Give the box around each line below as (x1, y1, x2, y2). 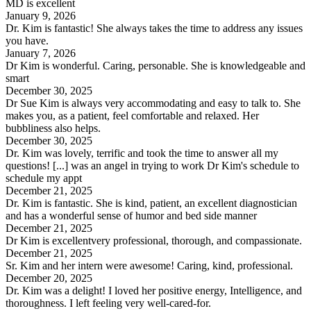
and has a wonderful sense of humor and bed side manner (6, 209, 257, 221)
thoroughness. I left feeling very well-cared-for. (6, 296, 211, 309)
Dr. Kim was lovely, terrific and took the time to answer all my (6, 146, 278, 159)
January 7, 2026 (6, 47, 76, 59)
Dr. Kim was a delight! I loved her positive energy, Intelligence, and (6, 284, 302, 296)
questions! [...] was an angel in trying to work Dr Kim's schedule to (6, 159, 299, 171)
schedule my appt (6, 171, 82, 184)
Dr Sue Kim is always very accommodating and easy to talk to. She (6, 96, 301, 109)
